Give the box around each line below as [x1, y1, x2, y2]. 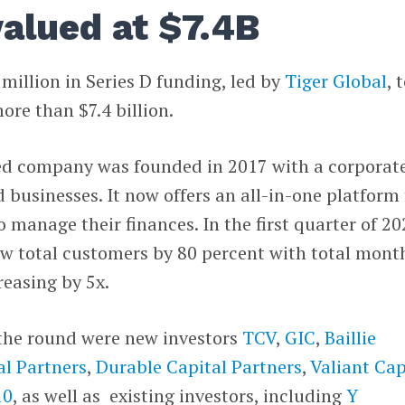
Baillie [325, 325, 377, 350]
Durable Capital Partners [96, 353, 303, 379]
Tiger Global [285, 68, 388, 93]
